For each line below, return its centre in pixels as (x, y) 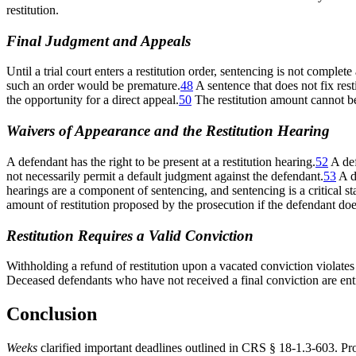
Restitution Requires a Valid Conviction (130, 235)
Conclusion (52, 314)
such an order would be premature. (93, 86)
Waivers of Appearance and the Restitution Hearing (168, 131)
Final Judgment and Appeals (99, 41)
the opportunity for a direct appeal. (93, 100)
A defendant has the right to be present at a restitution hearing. (161, 161)
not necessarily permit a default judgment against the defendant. (165, 176)
